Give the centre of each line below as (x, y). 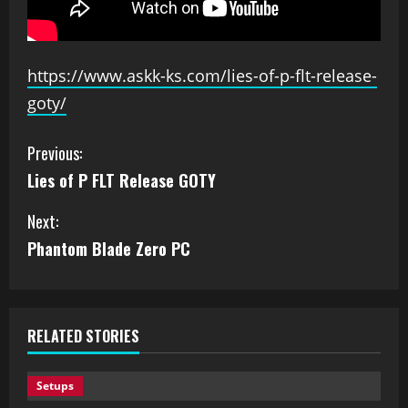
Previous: (55, 153)
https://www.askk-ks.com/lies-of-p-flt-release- (202, 76)
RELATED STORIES (83, 336)
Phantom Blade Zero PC (109, 249)
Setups (55, 386)
